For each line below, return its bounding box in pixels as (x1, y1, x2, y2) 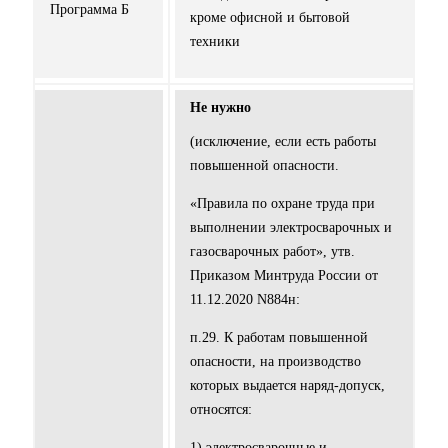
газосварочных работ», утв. (190, 244, 355, 260)
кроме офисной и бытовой (190, 10, 350, 26)
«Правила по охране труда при (190, 196, 375, 212)
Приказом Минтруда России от (190, 268, 378, 284)
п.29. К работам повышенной (190, 330, 368, 346)
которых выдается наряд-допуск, (190, 378, 385, 394)
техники (190, 34, 240, 50)
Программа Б (50, 2, 129, 18)
